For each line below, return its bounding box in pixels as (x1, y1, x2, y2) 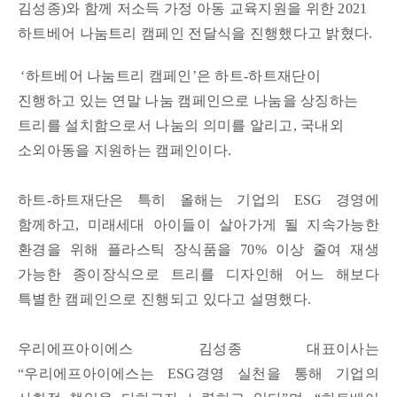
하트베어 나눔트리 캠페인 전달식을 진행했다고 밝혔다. (18, 26, 373, 41)
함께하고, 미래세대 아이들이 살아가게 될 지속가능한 (18, 217, 379, 232)
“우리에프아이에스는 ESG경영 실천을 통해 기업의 (18, 366, 379, 381)
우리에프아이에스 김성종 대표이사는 (18, 341, 379, 356)
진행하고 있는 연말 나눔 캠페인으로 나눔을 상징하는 (18, 93, 359, 108)
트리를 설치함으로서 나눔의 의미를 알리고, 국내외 (18, 118, 345, 133)
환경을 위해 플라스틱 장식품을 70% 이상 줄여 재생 (18, 242, 379, 257)
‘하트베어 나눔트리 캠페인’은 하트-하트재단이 (20, 68, 321, 83)
